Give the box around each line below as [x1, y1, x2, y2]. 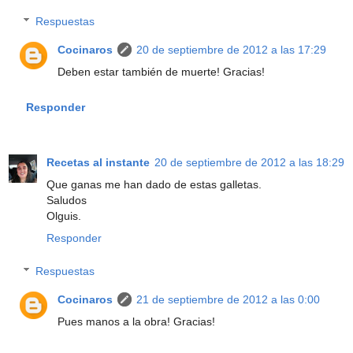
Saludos [46, 194, 87, 207]
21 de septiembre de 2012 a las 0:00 [136, 293, 321, 307]
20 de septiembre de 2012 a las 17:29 [136, 43, 327, 57]
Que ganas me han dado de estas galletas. [46, 178, 262, 191]
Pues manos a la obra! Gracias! [58, 315, 216, 329]
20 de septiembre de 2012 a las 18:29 [154, 156, 344, 169]
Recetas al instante [46, 156, 150, 169]
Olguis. [46, 210, 81, 223]
